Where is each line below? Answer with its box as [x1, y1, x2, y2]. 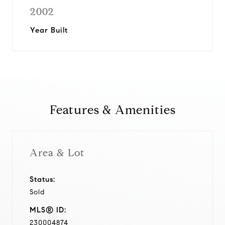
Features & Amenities [49, 102, 176, 118]
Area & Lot [30, 146, 84, 159]
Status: [30, 174, 55, 184]
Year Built [30, 26, 68, 35]
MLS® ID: [30, 205, 66, 214]
